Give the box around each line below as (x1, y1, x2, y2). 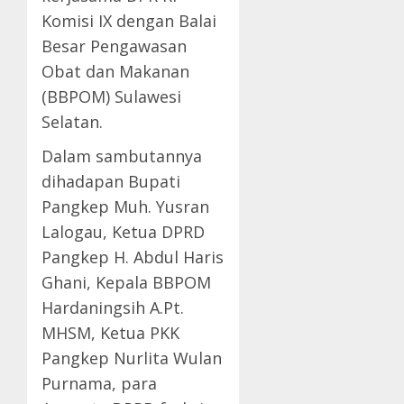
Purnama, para (41, 372, 157, 395)
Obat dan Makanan (41, 60, 189, 83)
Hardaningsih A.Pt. (41, 297, 184, 319)
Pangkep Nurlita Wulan (41, 347, 222, 370)
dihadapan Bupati (41, 170, 180, 193)
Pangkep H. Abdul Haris (41, 246, 224, 269)
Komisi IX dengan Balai (41, 10, 216, 32)
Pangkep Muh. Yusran (41, 196, 209, 218)
